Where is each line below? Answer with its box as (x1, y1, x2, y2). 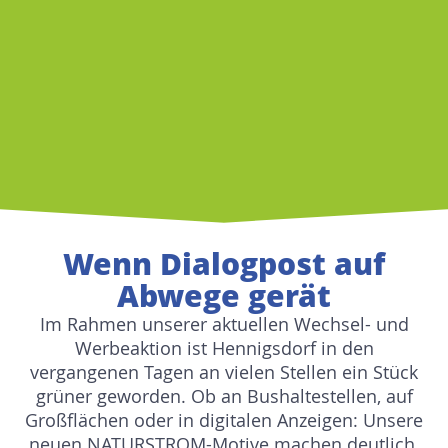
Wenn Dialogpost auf (63, 243, 385, 285)
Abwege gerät (117, 275, 331, 317)
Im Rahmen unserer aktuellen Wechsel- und (39, 312, 409, 337)
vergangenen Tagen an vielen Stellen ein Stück (30, 360, 418, 385)
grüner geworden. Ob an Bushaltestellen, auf (35, 384, 413, 409)
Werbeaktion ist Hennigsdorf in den (74, 336, 374, 361)
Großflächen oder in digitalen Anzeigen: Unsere (25, 408, 423, 433)
